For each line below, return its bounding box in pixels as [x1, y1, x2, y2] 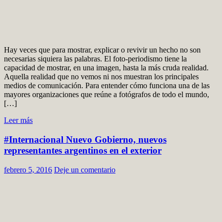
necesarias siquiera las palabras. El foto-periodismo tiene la [4, 55, 187, 63]
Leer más [4, 116, 33, 125]
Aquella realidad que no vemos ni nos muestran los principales [4, 72, 199, 81]
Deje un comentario [54, 165, 115, 174]
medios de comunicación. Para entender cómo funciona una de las [4, 81, 210, 90]
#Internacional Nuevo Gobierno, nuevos [4, 134, 166, 145]
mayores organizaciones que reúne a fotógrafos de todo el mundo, [4, 90, 209, 99]
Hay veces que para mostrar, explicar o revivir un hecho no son [4, 46, 201, 55]
